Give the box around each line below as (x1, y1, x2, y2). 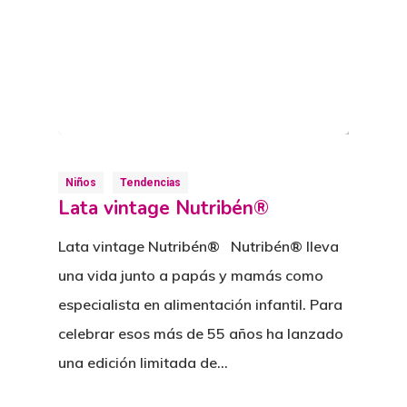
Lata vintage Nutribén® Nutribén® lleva (58, 237, 339, 256)
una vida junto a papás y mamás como (58, 266, 323, 285)
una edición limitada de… (58, 353, 228, 372)
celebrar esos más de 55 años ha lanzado (58, 324, 343, 343)
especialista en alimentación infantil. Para (58, 295, 342, 314)
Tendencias (120, 176, 181, 190)
